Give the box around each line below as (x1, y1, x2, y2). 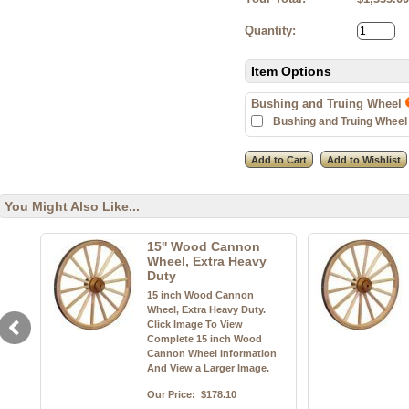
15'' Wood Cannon (147, 239, 260, 254)
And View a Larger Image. (147, 362, 269, 373)
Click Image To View (147, 319, 243, 330)
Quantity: (245, 24, 296, 37)
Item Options (251, 64, 331, 79)
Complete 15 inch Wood (147, 333, 262, 344)
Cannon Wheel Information (147, 348, 277, 359)
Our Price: (147, 389, 195, 400)
